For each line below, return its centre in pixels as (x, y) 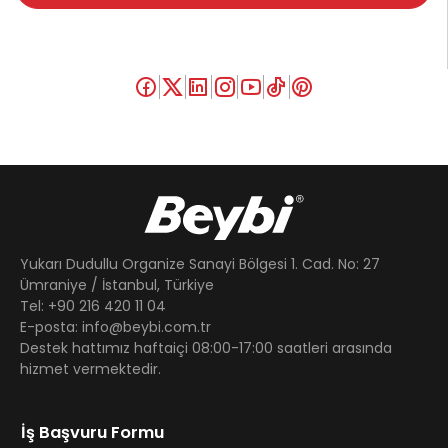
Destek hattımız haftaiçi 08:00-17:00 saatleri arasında (206, 348)
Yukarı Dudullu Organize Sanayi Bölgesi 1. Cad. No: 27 (200, 264)
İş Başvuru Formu (92, 432)
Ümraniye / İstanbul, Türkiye (117, 285)
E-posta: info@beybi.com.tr (115, 327)
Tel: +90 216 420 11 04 (93, 306)
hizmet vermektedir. (90, 369)
